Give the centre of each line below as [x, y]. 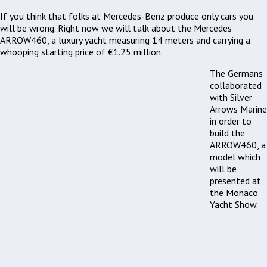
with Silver [231, 97]
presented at [235, 180]
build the [227, 133]
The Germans [236, 73]
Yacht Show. [234, 204]
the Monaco [234, 192]
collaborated [236, 85]
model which [235, 156]
